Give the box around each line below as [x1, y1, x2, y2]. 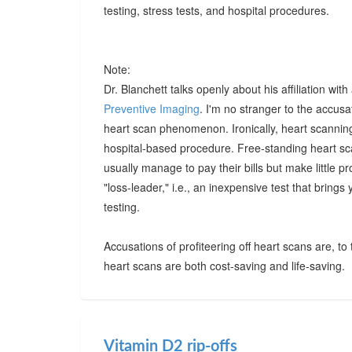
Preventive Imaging [104, 101, 200, 116]
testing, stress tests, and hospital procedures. [104, 2, 329, 18]
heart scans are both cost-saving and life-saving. [104, 258, 345, 273]
